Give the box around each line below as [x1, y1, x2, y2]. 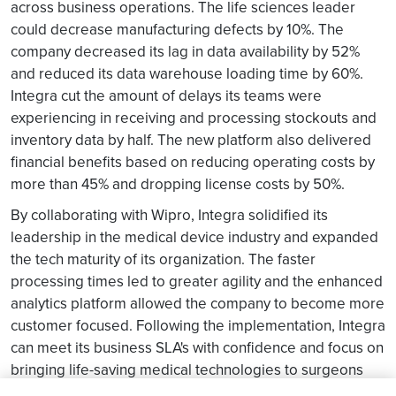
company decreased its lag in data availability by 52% [11, 41, 360, 62]
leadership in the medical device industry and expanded [11, 226, 378, 247]
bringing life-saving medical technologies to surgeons [11, 359, 363, 380]
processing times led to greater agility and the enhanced [11, 270, 383, 292]
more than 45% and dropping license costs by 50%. [11, 173, 345, 194]
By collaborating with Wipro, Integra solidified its [11, 204, 328, 225]
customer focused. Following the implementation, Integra [11, 315, 385, 336]
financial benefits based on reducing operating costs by [11, 151, 375, 172]
